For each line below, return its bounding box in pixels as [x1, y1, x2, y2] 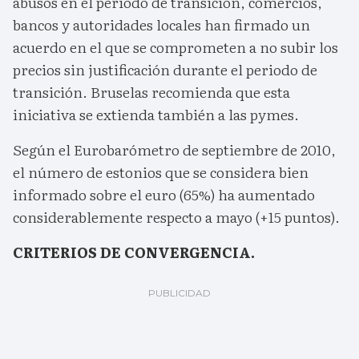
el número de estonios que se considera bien [13, 161, 309, 184]
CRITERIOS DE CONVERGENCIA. [13, 241, 255, 264]
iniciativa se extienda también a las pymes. [13, 103, 299, 126]
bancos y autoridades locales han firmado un [13, 14, 310, 36]
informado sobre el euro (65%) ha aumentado [13, 184, 315, 206]
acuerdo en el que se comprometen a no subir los [13, 36, 338, 58]
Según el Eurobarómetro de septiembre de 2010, [13, 139, 336, 161]
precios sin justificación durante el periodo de [13, 58, 317, 81]
